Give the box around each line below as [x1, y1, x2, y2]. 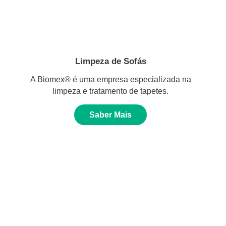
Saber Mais [89, 110, 132, 120]
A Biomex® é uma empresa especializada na [30, 75, 191, 84]
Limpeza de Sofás [75, 56, 146, 67]
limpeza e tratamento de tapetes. [52, 87, 168, 96]
